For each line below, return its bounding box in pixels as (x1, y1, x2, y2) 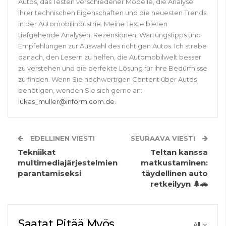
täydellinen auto (142, 168, 208, 179)
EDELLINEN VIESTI (28, 134, 95, 143)
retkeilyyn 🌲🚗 (150, 179, 208, 189)
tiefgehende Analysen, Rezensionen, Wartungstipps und (18, 31, 201, 39)
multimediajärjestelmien (18, 158, 118, 168)
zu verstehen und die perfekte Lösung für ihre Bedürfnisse (18, 64, 207, 73)
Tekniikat (18, 147, 55, 157)
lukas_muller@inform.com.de (18, 97, 115, 106)
